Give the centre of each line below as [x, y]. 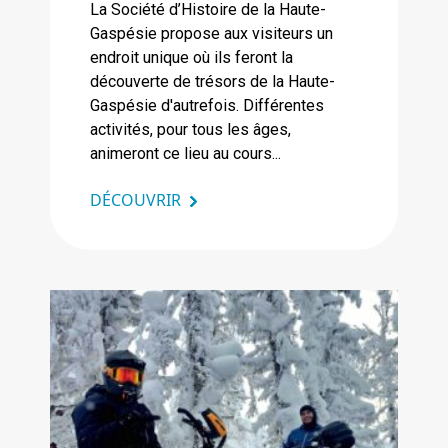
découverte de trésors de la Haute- [212, 81]
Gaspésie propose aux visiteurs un [211, 33]
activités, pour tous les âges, [190, 129]
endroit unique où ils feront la [191, 57]
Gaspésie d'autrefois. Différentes [207, 105]
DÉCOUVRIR [135, 199]
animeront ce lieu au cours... [185, 153]
